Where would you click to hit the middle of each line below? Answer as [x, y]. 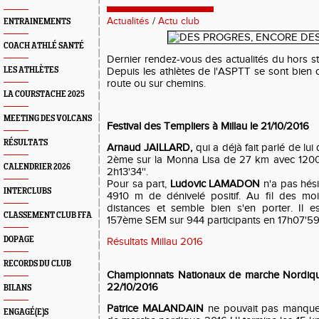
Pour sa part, [138, 184]
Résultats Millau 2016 [155, 242]
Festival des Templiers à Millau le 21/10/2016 [208, 126]
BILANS [17, 288]
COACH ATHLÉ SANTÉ [44, 46]
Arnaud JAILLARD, [150, 148]
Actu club [179, 21]
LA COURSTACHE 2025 [44, 94]
